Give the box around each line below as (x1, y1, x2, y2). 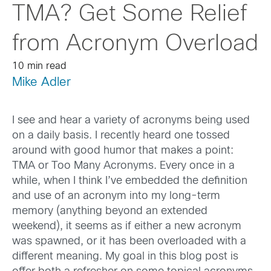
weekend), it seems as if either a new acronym (12, 221, 241, 232)
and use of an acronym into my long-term (12, 191, 220, 202)
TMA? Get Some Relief (12, 4, 247, 25)
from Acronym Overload (12, 33, 258, 55)
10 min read (12, 62, 67, 71)
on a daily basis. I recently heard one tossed (12, 131, 230, 142)
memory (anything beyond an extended (12, 206, 207, 217)
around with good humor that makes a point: (12, 146, 233, 157)
